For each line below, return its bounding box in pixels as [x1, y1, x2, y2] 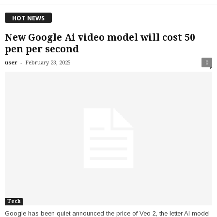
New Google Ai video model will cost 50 [5, 31, 195, 43]
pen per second [5, 43, 79, 55]
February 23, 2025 [25, 59, 71, 66]
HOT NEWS [12, 14, 45, 22]
